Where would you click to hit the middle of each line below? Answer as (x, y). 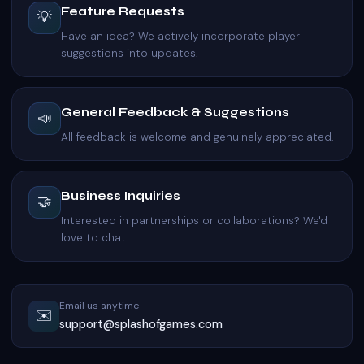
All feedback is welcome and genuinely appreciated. (197, 136)
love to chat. (95, 237)
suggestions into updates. (130, 53)
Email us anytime (99, 305)
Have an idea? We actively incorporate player (180, 36)
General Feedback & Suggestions (175, 112)
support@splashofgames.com (141, 324)
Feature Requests (123, 11)
